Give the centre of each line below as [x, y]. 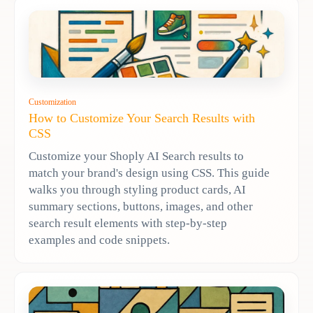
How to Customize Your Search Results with [142, 118]
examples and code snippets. [99, 240]
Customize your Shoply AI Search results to [136, 156]
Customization [52, 102]
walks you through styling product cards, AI [137, 190]
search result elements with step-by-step [128, 223]
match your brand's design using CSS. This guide [149, 173]
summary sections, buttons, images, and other [141, 206]
